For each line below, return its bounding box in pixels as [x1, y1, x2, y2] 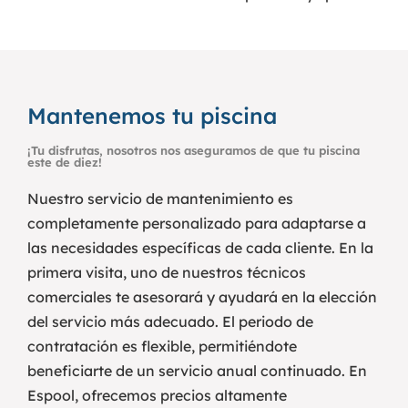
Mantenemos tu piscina [27, 101, 277, 129]
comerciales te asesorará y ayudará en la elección [27, 287, 377, 306]
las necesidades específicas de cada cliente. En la [27, 238, 373, 257]
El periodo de [222, 311, 313, 331]
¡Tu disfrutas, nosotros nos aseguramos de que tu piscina [27, 142, 360, 158]
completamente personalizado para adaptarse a [27, 213, 366, 232]
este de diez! [27, 154, 102, 169]
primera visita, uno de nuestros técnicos [27, 262, 306, 281]
